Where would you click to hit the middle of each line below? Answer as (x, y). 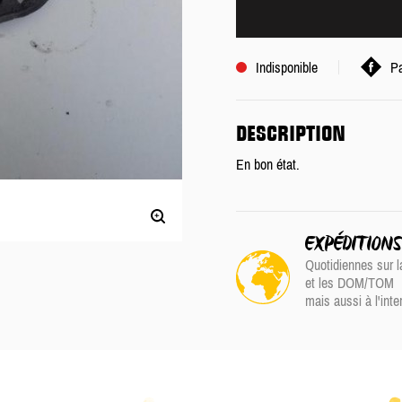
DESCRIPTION (291, 133)
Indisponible (287, 67)
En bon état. (268, 164)
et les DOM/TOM (349, 283)
